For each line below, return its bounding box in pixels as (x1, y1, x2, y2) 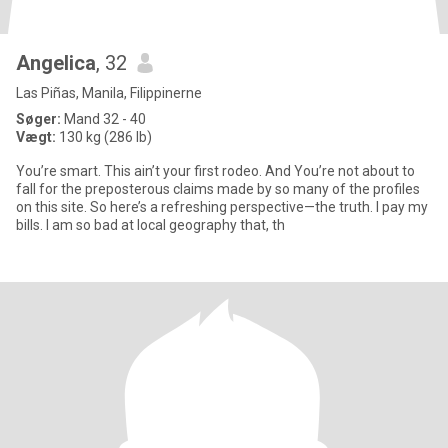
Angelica (16, 51, 96, 75)
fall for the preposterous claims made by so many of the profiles (16, 181, 420, 197)
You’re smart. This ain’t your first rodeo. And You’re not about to (16, 163, 415, 179)
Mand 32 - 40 (61, 111, 146, 127)
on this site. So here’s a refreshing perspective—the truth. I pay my (16, 199, 376, 215)
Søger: (16, 111, 61, 127)
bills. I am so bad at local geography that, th (16, 217, 285, 233)
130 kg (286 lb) (56, 129, 152, 145)
